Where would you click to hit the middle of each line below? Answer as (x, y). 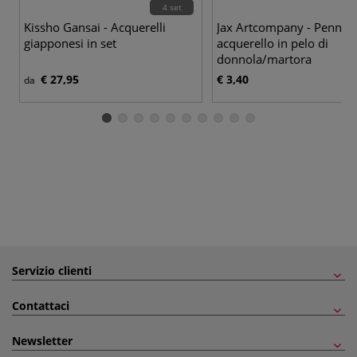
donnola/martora (264, 59)
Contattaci (41, 305)
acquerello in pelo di (273, 43)
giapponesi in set (70, 43)
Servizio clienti (52, 270)
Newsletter (42, 340)
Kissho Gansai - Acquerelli (95, 27)
